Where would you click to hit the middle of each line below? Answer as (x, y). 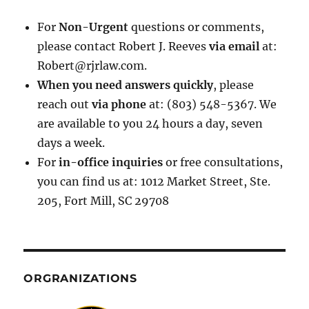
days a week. (71, 143)
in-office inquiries (111, 162)
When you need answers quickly (126, 85)
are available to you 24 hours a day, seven (150, 124)
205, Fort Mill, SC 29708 (103, 201)
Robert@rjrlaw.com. (92, 66)
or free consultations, (223, 162)
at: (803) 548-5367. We (212, 104)
